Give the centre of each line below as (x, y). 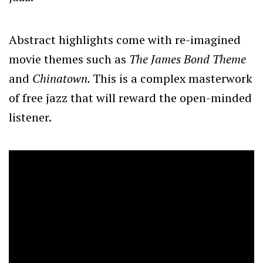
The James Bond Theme (188, 59)
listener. (30, 117)
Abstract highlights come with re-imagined (125, 39)
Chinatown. (63, 78)
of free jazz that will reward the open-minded (130, 97)
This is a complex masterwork (173, 78)
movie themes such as (69, 59)
